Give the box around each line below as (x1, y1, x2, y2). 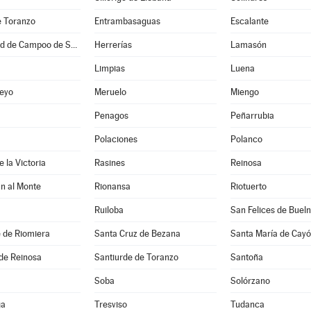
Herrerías (94, 40, 132, 50)
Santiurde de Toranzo (94, 252, 178, 262)
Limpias (94, 63, 125, 74)
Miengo (230, 87, 259, 97)
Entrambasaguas (94, 16, 160, 26)
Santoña (230, 252, 263, 262)
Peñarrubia (230, 110, 274, 121)
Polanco (230, 134, 262, 144)
